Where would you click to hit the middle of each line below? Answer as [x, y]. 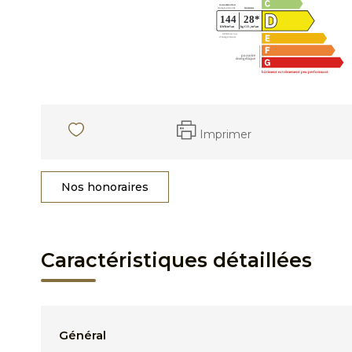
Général [82, 335]
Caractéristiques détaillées [176, 260]
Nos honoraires [105, 187]
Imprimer [226, 134]
